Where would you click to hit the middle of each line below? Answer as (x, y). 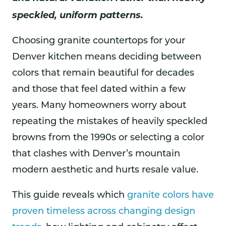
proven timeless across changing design (104, 212)
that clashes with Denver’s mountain (96, 154)
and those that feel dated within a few (99, 90)
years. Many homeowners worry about (99, 106)
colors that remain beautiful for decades (103, 74)
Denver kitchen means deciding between (107, 58)
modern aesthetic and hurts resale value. (105, 171)
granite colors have (171, 196)
